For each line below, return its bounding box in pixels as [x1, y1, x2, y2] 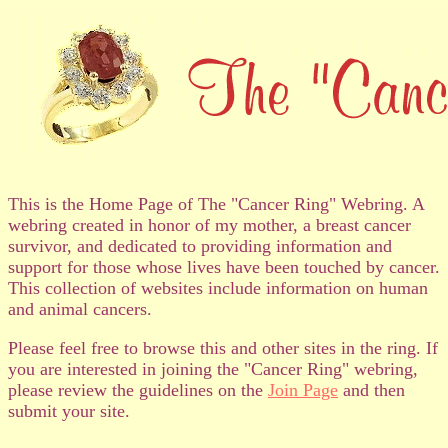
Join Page [268, 380, 338, 400]
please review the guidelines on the [8, 380, 268, 400]
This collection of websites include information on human [8, 278, 428, 298]
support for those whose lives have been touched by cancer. [8, 257, 440, 277]
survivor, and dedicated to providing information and [8, 236, 392, 256]
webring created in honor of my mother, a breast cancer [8, 215, 411, 235]
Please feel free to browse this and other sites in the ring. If [8, 338, 438, 358]
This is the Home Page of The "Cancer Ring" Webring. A [8, 194, 424, 214]
